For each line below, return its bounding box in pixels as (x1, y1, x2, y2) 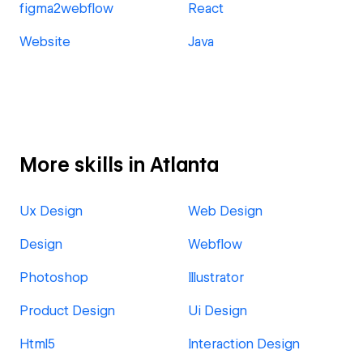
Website (19, 34, 70, 49)
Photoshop (19, 270, 88, 285)
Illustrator (188, 270, 244, 285)
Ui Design (188, 303, 247, 318)
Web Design (188, 203, 263, 219)
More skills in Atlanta (19, 153, 219, 177)
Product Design (19, 303, 115, 318)
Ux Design (19, 203, 83, 219)
